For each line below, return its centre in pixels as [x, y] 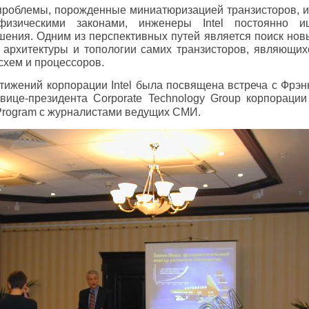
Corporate [118, 98]
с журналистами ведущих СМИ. [118, 112]
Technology [176, 98]
